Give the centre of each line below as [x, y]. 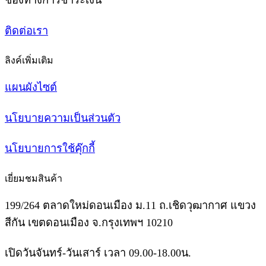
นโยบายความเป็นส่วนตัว [63, 118]
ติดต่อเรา [26, 31]
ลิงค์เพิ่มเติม [29, 61]
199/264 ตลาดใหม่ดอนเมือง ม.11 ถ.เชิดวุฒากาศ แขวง [130, 205]
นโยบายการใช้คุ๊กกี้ [50, 149]
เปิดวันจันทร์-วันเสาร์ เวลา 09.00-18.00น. [98, 253]
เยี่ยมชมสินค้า [34, 179]
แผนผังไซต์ [31, 87]
